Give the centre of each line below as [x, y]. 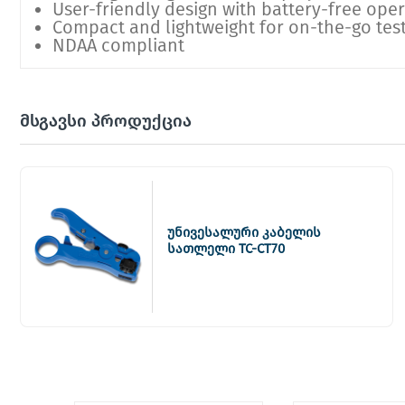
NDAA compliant [118, 46]
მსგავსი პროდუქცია [106, 121]
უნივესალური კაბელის [244, 232]
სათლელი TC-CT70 [226, 248]
